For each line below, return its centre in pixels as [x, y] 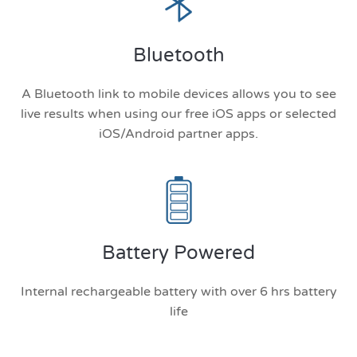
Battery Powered [178, 253]
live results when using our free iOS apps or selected [178, 114]
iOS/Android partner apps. [178, 133]
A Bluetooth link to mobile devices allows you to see [178, 94]
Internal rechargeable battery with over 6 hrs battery [178, 291]
